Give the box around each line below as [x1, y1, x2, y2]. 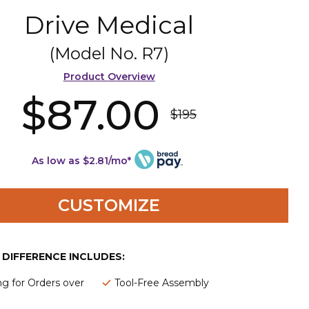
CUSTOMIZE [58, 195, 161, 215]
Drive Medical [24, 9, 195, 40]
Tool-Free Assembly [114, 276, 209, 289]
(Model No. [49, 43, 141, 63]
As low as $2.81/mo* [32, 154, 132, 167]
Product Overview [63, 70, 155, 83]
